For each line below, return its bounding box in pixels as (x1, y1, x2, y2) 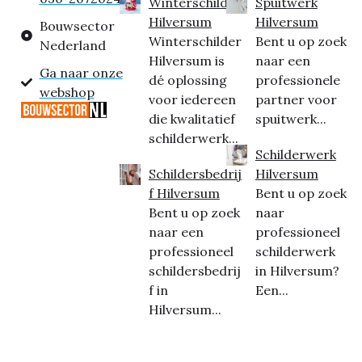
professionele (255, 72, 340, 89)
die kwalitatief (148, 111, 235, 128)
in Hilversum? (255, 263, 339, 280)
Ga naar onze (39, 65, 123, 82)
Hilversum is (148, 53, 225, 69)
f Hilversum (148, 185, 220, 202)
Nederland (39, 37, 106, 54)
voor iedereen (148, 91, 236, 108)
